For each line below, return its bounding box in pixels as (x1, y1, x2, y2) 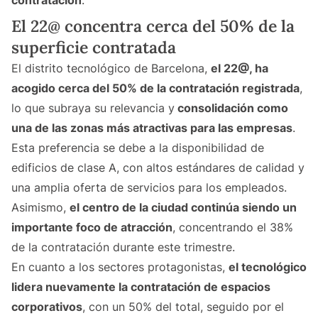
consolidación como (175, 101, 288, 116)
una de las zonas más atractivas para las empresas (11, 121, 292, 136)
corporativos (11, 300, 82, 314)
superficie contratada (11, 37, 176, 58)
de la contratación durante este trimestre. (11, 240, 235, 255)
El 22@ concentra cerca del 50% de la (11, 16, 295, 37)
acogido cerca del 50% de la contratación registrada (11, 81, 300, 96)
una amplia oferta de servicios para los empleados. (11, 180, 287, 195)
